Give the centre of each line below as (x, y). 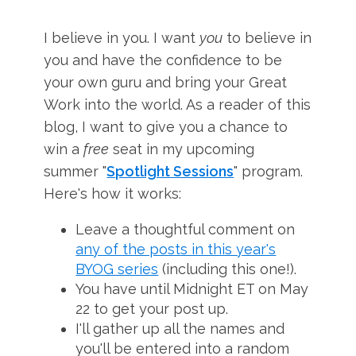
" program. (269, 171)
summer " (75, 171)
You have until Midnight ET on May (192, 289)
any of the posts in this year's (176, 249)
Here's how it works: (113, 193)
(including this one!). (228, 269)
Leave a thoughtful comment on (186, 229)
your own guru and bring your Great (166, 82)
